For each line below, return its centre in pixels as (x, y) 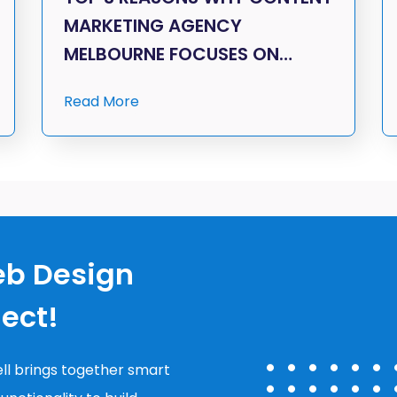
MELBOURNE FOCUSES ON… (179, 54)
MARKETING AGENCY (153, 26)
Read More (102, 102)
